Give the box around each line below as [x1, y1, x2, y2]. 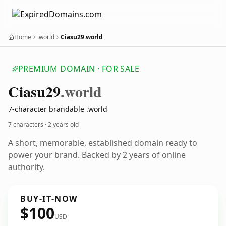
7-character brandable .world [8, 104, 107, 114]
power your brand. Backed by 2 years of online [8, 149, 186, 160]
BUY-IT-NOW [20, 193, 78, 204]
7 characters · [8, 120, 48, 129]
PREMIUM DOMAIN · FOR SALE [18, 63, 139, 74]
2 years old [48, 120, 79, 129]
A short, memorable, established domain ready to [8, 137, 197, 148]
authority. [8, 161, 45, 173]
